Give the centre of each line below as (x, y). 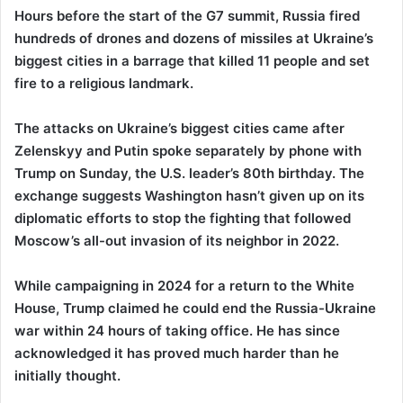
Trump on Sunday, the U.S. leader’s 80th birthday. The (189, 173)
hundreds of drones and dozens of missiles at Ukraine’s (194, 38)
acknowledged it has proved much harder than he (177, 353)
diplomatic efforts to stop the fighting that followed (183, 218)
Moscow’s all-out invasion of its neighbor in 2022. (177, 240)
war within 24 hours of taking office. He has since (177, 330)
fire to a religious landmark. (104, 83)
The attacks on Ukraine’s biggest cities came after (179, 128)
